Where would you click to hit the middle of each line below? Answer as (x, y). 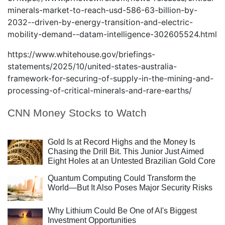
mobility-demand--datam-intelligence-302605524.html (112, 34)
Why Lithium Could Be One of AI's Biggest (122, 211)
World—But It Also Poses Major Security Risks (130, 188)
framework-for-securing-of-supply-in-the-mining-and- (110, 78)
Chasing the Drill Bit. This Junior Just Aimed (126, 151)
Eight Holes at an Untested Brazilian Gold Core (132, 161)
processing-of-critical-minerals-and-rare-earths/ (100, 90)
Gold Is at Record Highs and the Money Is (122, 142)
